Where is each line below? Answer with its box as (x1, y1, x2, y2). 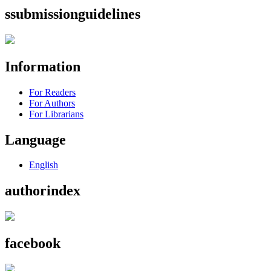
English (29, 160, 58, 171)
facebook (5, 235, 60, 252)
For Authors (29, 97, 75, 108)
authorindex (5, 183, 80, 199)
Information (5, 58, 80, 74)
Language (5, 131, 66, 148)
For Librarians (29, 108, 83, 119)
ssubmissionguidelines (5, 5, 140, 22)
